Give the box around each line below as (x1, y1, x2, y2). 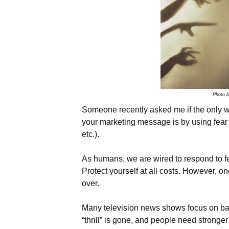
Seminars (121, 34, 153, 42)
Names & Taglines (121, 11, 181, 19)
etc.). (82, 130, 99, 139)
